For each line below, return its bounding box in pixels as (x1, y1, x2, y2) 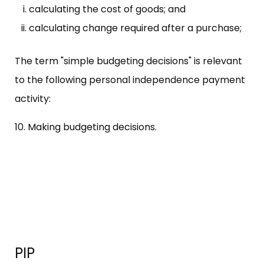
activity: (15, 91, 51, 105)
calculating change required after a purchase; (29, 21, 242, 35)
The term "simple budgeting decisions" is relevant (15, 54, 242, 68)
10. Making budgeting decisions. (15, 120, 157, 134)
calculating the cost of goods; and (29, 2, 186, 16)
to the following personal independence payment (15, 72, 245, 87)
